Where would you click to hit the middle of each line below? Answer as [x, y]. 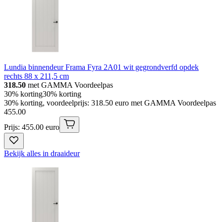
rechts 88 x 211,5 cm [36, 76]
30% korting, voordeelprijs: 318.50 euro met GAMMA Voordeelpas [110, 103]
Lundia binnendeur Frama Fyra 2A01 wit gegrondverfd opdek [101, 67]
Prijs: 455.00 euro [32, 127]
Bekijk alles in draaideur [42, 154]
